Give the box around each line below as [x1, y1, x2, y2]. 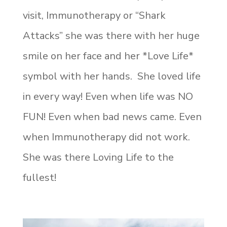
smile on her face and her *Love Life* [22, 49, 194, 63]
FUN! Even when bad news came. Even [22, 109, 202, 124]
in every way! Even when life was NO [22, 89, 193, 103]
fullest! [22, 170, 56, 184]
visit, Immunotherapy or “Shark [22, 8, 166, 22]
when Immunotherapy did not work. [22, 130, 190, 144]
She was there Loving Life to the [22, 150, 174, 164]
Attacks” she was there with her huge [22, 28, 200, 43]
